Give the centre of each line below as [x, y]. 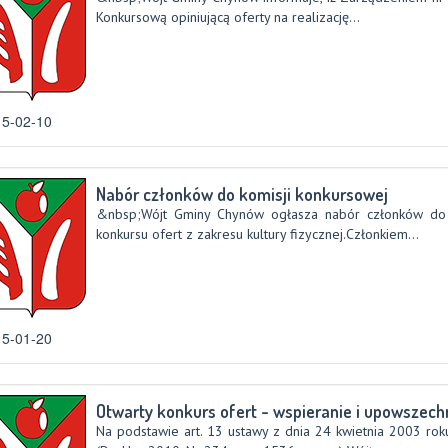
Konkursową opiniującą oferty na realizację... [227, 17]
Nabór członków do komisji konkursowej [241, 194]
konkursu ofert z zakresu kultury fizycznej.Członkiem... [257, 234]
